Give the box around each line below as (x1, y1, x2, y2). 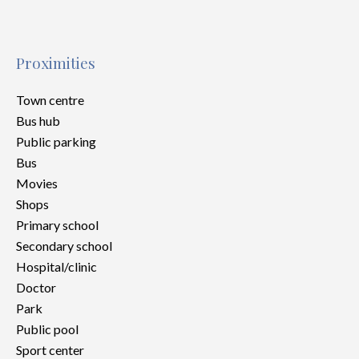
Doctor (16, 280, 56, 295)
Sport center (16, 342, 84, 357)
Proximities (16, 53, 95, 73)
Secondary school (16, 238, 112, 253)
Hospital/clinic (16, 259, 97, 274)
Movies (16, 175, 58, 191)
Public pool (16, 321, 79, 337)
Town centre (16, 92, 84, 107)
